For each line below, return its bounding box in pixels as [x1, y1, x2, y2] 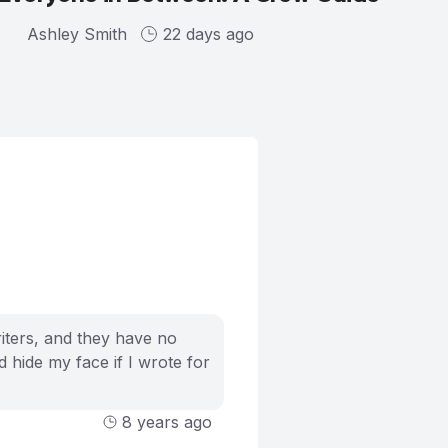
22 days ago [163, 23, 255, 44]
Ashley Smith [27, 23, 128, 44]
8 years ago [122, 411, 212, 432]
